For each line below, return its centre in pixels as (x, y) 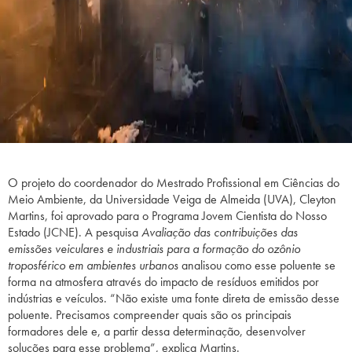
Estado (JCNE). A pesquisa (75, 233)
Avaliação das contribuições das (220, 233)
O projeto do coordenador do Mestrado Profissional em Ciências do (174, 183)
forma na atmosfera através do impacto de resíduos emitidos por (163, 282)
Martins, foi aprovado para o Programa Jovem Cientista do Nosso (167, 216)
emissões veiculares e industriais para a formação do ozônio (154, 249)
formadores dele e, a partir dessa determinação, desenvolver (157, 332)
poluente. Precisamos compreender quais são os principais (150, 315)
